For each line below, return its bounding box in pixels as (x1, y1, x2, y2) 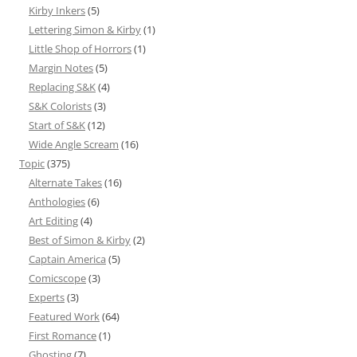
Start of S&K (29, 118, 85, 133)
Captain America (29, 252, 106, 267)
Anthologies (29, 194, 85, 210)
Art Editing (29, 214, 78, 229)
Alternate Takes (29, 175, 102, 190)
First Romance (29, 328, 96, 343)
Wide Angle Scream (29, 137, 119, 152)
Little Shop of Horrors (29, 41, 131, 57)
